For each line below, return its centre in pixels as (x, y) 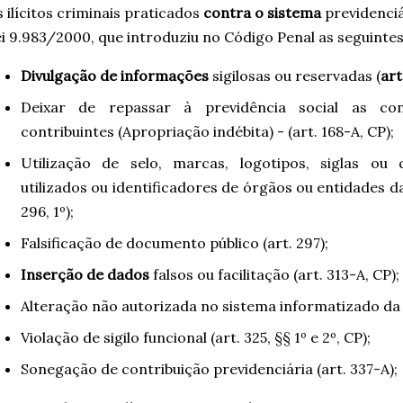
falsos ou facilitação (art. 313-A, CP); (274, 274)
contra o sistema (262, 12)
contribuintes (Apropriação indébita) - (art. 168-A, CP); (207, 131)
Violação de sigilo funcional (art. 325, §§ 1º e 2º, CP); (196, 337)
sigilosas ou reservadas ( (295, 75)
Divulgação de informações (115, 75)
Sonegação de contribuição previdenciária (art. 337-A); (209, 368)
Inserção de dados (85, 274)
